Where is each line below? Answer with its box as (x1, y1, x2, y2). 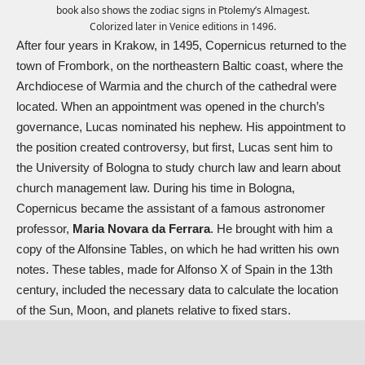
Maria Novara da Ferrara (73, 221, 210, 235)
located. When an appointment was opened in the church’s (16, 99, 325, 113)
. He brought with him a (210, 221, 332, 235)
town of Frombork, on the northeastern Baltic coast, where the (16, 58, 343, 73)
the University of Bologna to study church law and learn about (16, 160, 341, 174)
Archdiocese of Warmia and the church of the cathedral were (16, 78, 336, 93)
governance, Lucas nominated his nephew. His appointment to (16, 119, 345, 134)
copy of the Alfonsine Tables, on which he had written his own (16, 241, 339, 256)
